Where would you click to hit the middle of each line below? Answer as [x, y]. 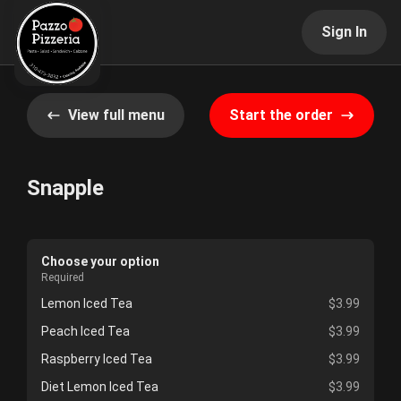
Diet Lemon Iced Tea [100, 387]
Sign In [344, 32]
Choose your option [100, 261]
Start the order [281, 115]
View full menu [116, 115]
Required [63, 277]
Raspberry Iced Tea [97, 359]
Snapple [65, 188]
